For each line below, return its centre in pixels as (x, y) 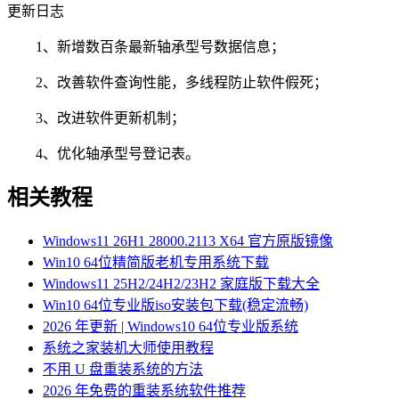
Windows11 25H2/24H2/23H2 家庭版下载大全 (181, 284)
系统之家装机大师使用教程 (128, 348)
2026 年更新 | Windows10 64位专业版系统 (171, 327)
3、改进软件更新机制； (96, 118)
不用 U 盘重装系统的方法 (123, 370)
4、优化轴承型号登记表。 (103, 153)
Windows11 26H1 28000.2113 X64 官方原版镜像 (188, 241)
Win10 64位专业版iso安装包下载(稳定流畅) (175, 305)
